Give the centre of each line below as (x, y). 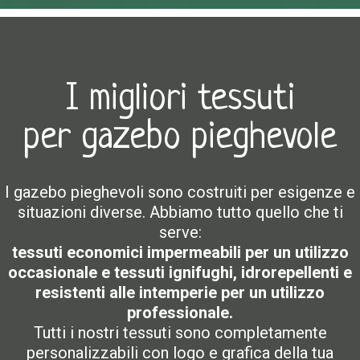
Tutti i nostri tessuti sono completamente (180, 333)
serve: (180, 232)
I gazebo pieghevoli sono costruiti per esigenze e (180, 192)
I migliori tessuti (180, 100)
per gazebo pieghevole (180, 139)
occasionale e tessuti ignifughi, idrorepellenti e (180, 272)
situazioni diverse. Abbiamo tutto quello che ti (180, 212)
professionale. (180, 313)
